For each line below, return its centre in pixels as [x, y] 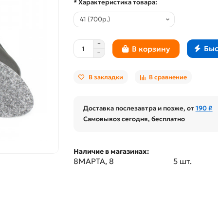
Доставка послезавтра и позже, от [139, 109]
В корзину [151, 49]
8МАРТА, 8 [93, 161]
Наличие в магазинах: [111, 152]
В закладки [106, 77]
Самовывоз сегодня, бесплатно [134, 119]
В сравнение [168, 77]
